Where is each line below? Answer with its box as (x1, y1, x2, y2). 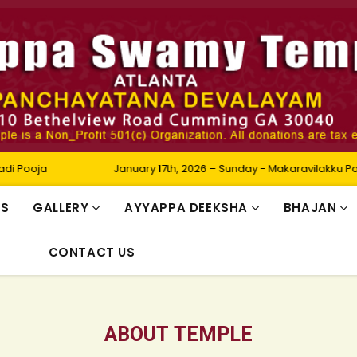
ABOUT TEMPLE (104, 320, 253, 350)
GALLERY (33, 198, 89, 216)
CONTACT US (48, 243, 135, 261)
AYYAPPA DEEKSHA (124, 198, 249, 216)
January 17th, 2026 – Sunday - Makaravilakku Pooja (57, 160, 320, 176)
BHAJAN (283, 198, 337, 216)
